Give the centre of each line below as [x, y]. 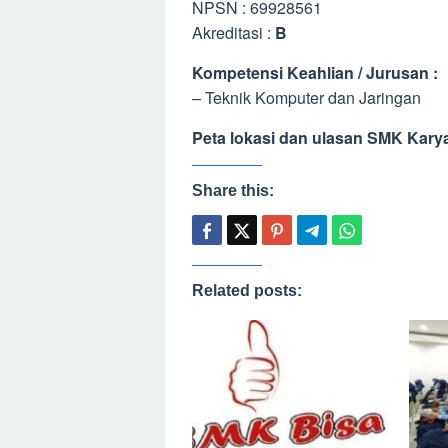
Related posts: [247, 290]
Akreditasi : [233, 32]
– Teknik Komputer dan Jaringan [306, 97]
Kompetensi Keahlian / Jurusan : [315, 72]
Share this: [233, 190]
